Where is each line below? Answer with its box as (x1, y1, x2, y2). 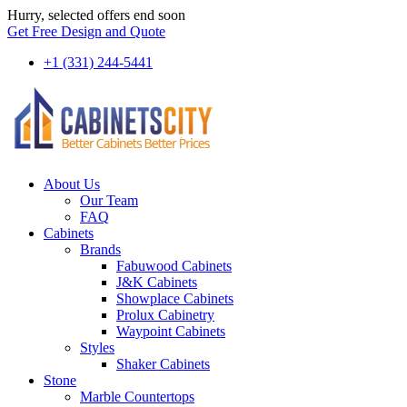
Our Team (80, 193, 138, 208)
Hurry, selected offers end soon (7, 7, 185, 23)
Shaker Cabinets (116, 356, 210, 372)
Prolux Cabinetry (116, 307, 214, 323)
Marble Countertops (80, 389, 194, 404)
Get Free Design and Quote (7, 24, 165, 39)
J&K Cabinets (116, 274, 197, 290)
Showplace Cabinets (116, 291, 233, 306)
